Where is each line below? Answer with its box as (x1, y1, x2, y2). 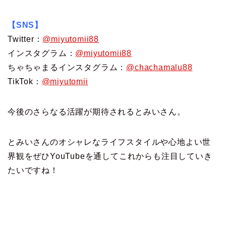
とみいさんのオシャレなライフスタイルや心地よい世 (8, 138, 211, 147)
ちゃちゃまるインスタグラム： (8, 63, 127, 72)
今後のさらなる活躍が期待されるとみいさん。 (8, 107, 186, 117)
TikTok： (8, 77, 42, 86)
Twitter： (8, 35, 43, 44)
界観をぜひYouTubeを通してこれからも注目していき (8, 152, 212, 161)
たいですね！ (8, 166, 59, 175)
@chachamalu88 (126, 63, 193, 72)
